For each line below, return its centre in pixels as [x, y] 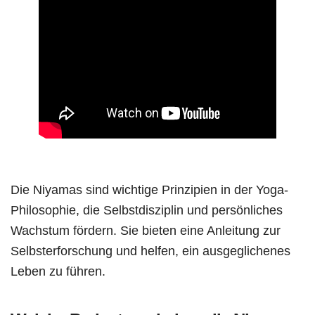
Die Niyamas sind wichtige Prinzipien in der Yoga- [149, 190]
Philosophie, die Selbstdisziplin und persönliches [147, 210]
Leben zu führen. [58, 271]
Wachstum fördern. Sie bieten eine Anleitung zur [146, 231]
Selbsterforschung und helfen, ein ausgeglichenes [150, 251]
